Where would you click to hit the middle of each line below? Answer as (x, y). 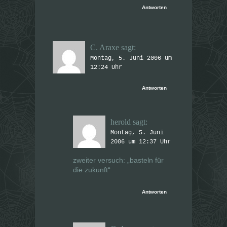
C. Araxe (105, 48)
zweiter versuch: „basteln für (118, 160)
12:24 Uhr (106, 68)
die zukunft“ (92, 170)
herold (121, 122)
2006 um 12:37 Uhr (141, 142)
